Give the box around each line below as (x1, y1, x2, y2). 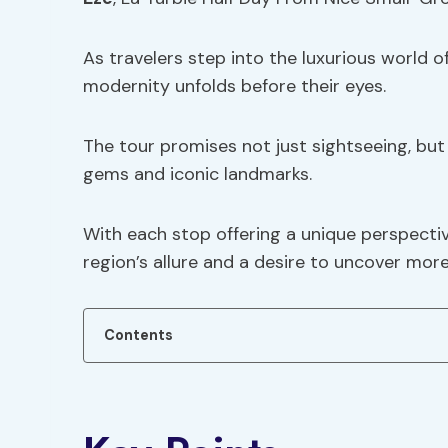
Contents (104, 326, 173, 344)
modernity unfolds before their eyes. (83, 74, 386, 98)
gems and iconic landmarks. (83, 162, 312, 186)
